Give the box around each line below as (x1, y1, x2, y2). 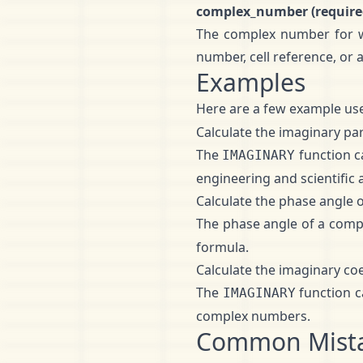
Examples (196, 66, 305, 99)
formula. (196, 238, 249, 256)
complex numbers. (196, 307, 310, 325)
